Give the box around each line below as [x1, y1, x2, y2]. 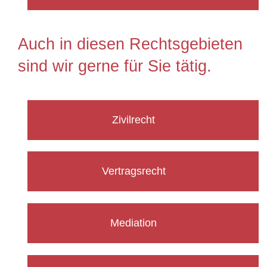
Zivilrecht [112, 113, 155, 126]
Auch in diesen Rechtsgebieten [18, 35, 243, 53]
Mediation [110, 217, 157, 229]
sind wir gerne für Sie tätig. [18, 57, 212, 75]
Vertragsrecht [101, 165, 166, 178]
